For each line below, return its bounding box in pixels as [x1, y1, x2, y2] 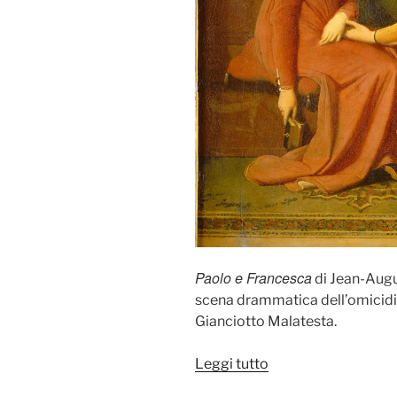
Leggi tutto [195, 354, 269, 372]
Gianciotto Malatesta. [195, 312, 337, 330]
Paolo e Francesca [195, 267, 312, 288]
